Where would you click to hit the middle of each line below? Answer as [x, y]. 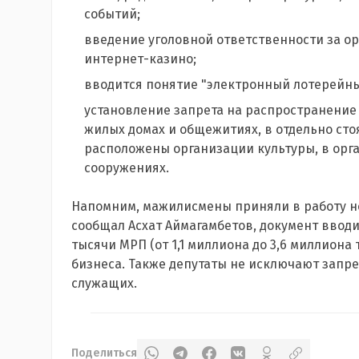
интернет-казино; [140, 59]
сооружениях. [127, 168]
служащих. [104, 284]
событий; [112, 14]
